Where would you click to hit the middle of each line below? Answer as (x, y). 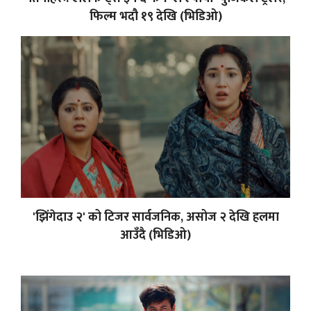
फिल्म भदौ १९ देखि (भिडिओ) (155, 16)
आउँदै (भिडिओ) (155, 235)
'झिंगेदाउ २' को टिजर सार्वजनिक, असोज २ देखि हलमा (155, 217)
